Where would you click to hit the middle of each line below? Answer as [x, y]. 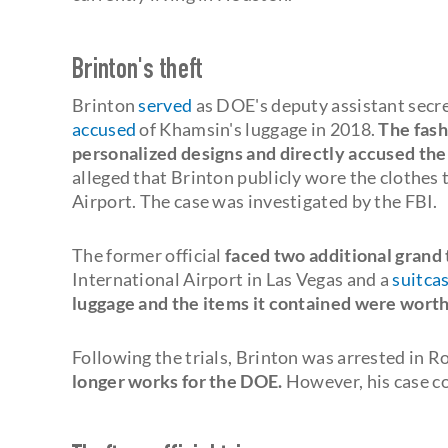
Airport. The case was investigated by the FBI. [255, 200]
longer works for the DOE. [177, 380]
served [165, 104]
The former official [148, 254]
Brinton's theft [137, 71]
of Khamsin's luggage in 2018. [256, 128]
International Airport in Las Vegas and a [232, 278]
